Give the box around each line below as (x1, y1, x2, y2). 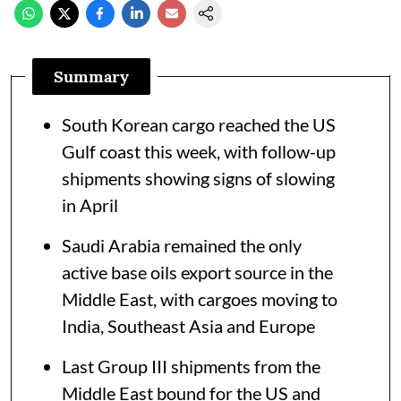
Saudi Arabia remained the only (62, 234, 302, 256)
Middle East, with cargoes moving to (62, 287, 337, 310)
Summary (54, 65, 129, 87)
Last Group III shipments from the (62, 354, 320, 377)
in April (62, 193, 118, 216)
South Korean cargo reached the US (62, 113, 336, 135)
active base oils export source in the (62, 260, 333, 283)
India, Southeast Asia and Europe (62, 314, 315, 337)
